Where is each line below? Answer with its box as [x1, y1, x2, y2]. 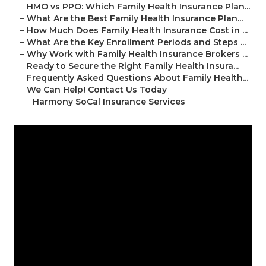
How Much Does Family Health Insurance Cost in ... [27, 25, 248, 36]
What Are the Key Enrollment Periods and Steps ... [27, 37, 246, 48]
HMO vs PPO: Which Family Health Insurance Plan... [27, 1, 250, 12]
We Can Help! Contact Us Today [27, 84, 167, 96]
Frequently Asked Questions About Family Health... [27, 72, 248, 84]
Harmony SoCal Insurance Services [33, 96, 185, 107]
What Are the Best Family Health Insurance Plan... [27, 13, 243, 24]
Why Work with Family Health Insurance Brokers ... [27, 49, 248, 60]
